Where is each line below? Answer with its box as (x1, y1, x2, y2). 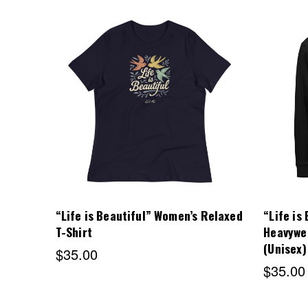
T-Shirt (55, 223, 92, 241)
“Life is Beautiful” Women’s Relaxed (55, 206, 243, 225)
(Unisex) (263, 239, 307, 258)
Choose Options (101, 97, 199, 115)
